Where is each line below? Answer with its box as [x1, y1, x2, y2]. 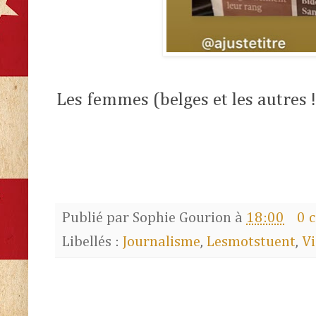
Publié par [62, 211, 133, 226]
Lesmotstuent [207, 235, 296, 250]
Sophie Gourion [133, 211, 231, 226]
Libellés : [62, 235, 123, 250]
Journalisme [123, 235, 200, 250]
